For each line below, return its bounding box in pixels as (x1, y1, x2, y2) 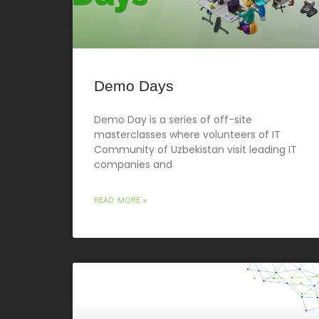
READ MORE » (94, 193, 147, 205)
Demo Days (94, 77, 174, 94)
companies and (94, 157, 172, 172)
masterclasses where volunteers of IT (94, 127, 281, 142)
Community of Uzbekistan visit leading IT (94, 142, 297, 157)
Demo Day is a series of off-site (94, 112, 252, 127)
